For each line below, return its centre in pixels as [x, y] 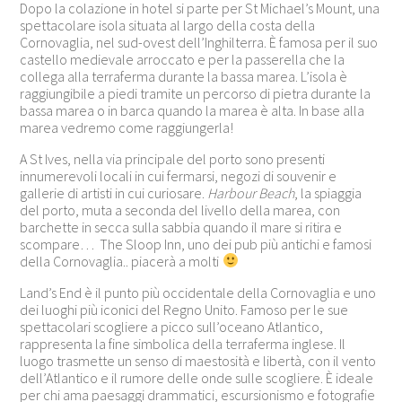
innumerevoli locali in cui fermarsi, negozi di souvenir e [179, 175]
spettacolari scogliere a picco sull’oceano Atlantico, [172, 326]
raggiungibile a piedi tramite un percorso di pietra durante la [196, 93]
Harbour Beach [251, 192]
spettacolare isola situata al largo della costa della [168, 25]
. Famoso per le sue [292, 309]
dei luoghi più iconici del [92, 309]
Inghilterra [235, 42]
